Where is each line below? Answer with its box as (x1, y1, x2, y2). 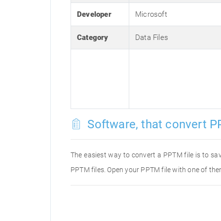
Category (77, 33, 109, 42)
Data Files (135, 33, 168, 42)
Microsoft (135, 10, 167, 19)
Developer (77, 10, 111, 19)
